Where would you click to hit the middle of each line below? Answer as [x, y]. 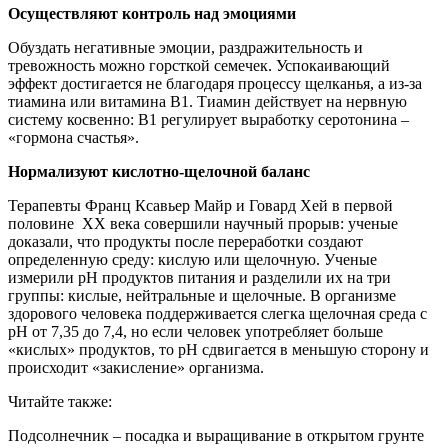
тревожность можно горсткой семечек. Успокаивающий [199, 65]
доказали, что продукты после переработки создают [185, 241]
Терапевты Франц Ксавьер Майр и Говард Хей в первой [200, 205]
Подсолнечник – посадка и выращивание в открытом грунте [216, 435]
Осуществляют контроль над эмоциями [152, 13]
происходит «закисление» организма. [136, 367]
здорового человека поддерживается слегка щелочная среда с [217, 313]
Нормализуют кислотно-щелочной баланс [159, 171]
